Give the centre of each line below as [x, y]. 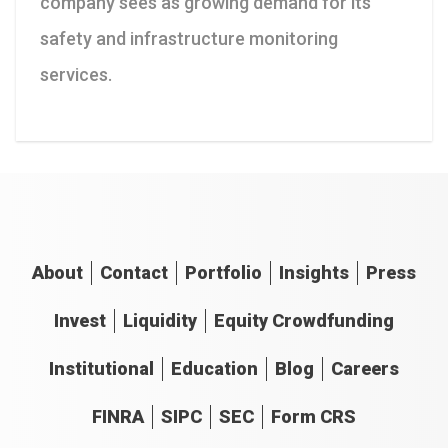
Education [214, 368]
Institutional [101, 368]
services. [76, 74]
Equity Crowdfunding [304, 320]
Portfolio [223, 272]
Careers [365, 368]
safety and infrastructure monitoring [189, 38]
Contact [134, 272]
